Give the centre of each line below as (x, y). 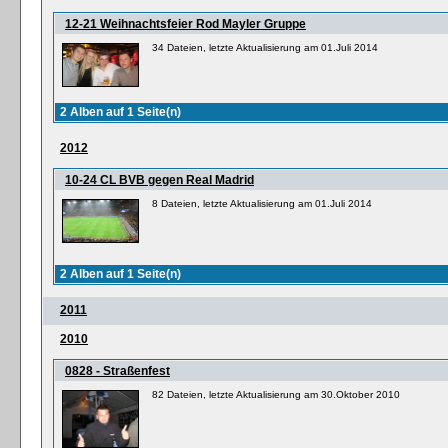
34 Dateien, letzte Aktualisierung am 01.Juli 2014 (265, 47)
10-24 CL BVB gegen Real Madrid (159, 180)
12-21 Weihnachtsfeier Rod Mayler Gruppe (185, 24)
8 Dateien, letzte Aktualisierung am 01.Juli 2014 (262, 203)
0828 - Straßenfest (117, 371)
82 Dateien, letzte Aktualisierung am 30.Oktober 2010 (276, 394)
